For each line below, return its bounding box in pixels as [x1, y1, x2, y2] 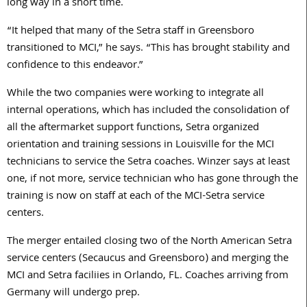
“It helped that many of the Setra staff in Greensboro [7, 23, 254, 41]
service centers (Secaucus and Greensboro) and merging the [7, 250, 288, 269]
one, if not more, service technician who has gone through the [7, 171, 298, 189]
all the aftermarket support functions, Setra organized [7, 119, 259, 138]
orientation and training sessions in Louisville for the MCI [7, 136, 274, 155]
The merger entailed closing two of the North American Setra [7, 233, 292, 251]
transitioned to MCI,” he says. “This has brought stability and [7, 40, 290, 58]
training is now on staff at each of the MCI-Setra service [7, 188, 265, 206]
